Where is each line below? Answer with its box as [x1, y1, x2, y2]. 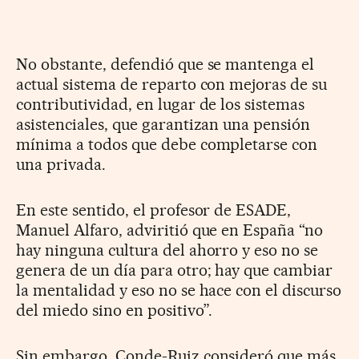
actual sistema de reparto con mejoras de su [16, 75, 328, 95]
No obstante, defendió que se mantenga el [16, 54, 315, 75]
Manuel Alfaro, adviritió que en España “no [16, 220, 324, 240]
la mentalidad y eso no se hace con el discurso [16, 280, 342, 301]
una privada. [16, 155, 106, 175]
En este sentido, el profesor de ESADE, [16, 200, 292, 220]
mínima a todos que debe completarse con [16, 135, 318, 155]
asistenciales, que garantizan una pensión [16, 115, 311, 135]
